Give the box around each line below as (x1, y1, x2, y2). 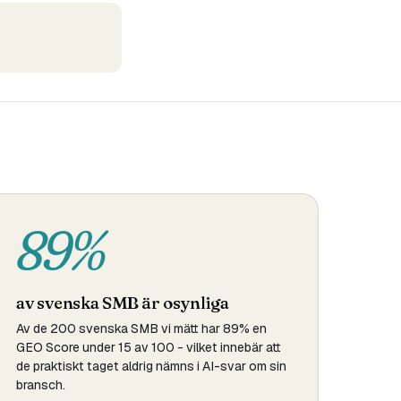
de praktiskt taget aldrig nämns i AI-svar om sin (16, 358, 287, 374)
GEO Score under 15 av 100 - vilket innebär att (16, 339, 282, 355)
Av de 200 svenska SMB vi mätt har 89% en (16, 320, 268, 337)
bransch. (16, 377, 66, 393)
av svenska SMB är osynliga (16, 292, 229, 313)
